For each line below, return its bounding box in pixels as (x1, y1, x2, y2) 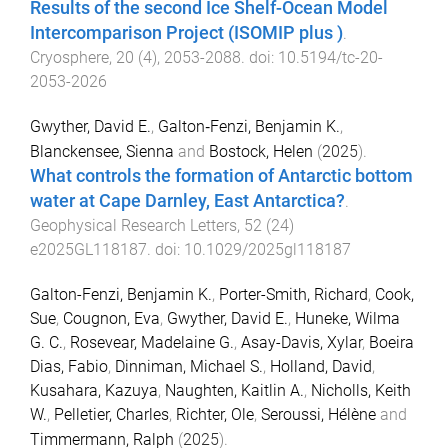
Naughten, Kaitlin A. (165, 380, 304, 400)
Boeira (369, 332, 414, 352)
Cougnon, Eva (63, 308, 160, 328)
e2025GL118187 (30, 239, 147, 259)
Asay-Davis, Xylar (241, 332, 362, 352)
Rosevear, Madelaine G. (70, 332, 234, 352)
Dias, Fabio (30, 356, 108, 376)
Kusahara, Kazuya (30, 380, 158, 400)
